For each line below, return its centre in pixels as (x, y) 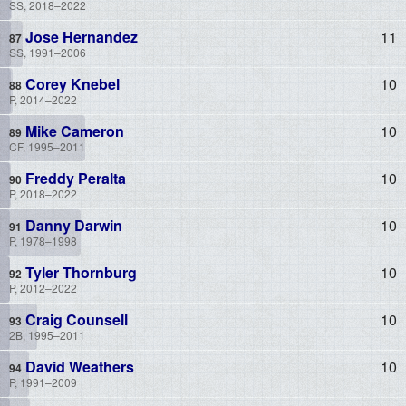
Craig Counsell (75, 319)
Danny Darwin (72, 225)
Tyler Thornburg (79, 272)
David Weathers (78, 366)
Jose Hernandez (80, 36)
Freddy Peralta (74, 178)
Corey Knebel (71, 83)
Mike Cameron (73, 130)
